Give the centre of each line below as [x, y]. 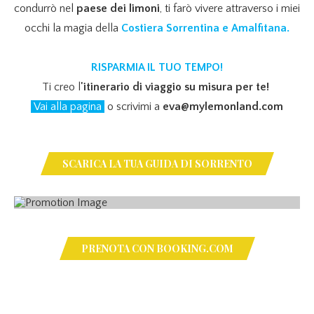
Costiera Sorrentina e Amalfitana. [205, 28]
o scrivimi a [135, 106]
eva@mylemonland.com [223, 106]
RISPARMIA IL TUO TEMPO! [157, 67]
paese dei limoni [118, 8]
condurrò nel [45, 8]
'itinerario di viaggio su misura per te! [176, 87]
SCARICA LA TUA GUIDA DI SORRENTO [157, 163]
